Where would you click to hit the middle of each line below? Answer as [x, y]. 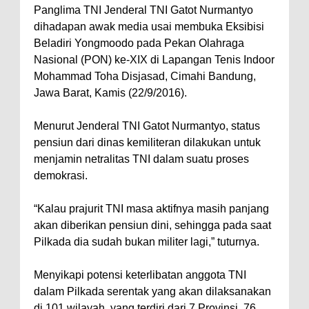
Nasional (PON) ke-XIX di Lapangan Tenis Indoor [154, 60]
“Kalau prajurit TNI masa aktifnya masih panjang [151, 209]
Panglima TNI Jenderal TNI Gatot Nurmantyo [143, 10]
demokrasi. [61, 176]
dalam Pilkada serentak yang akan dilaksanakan [152, 292]
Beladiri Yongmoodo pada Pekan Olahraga [139, 43]
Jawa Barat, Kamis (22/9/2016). [110, 93]
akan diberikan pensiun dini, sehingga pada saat [152, 226]
